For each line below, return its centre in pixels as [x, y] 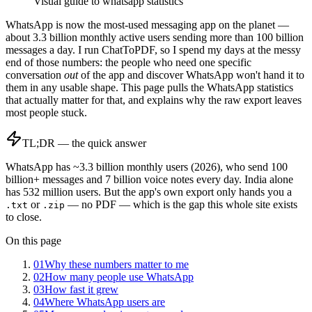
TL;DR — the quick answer [84, 143]
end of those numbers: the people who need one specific [128, 62]
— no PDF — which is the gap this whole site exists [181, 204]
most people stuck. [46, 112]
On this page [33, 240]
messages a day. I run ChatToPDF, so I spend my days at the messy [153, 49]
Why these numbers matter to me [117, 264]
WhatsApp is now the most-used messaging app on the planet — [147, 24]
